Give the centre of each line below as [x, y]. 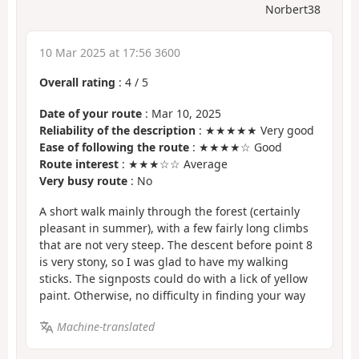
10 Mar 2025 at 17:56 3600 [110, 53]
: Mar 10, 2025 [182, 113]
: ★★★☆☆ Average [173, 163]
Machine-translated [105, 326]
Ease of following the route [114, 147]
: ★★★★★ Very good [255, 130]
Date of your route [91, 113]
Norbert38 [293, 10]
